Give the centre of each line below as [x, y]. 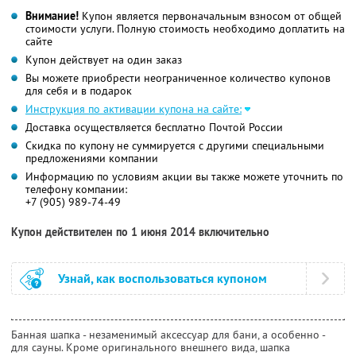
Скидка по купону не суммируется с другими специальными [175, 146]
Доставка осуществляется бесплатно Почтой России [154, 128]
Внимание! [52, 16]
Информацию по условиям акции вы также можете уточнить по [184, 177]
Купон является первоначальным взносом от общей [210, 16]
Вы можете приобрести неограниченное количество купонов [178, 78]
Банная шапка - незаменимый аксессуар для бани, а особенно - [168, 335]
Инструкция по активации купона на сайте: [133, 109]
